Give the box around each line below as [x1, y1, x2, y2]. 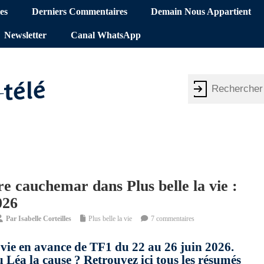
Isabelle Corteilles [18, 214, 71, 223]
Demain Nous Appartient [151, 6, 252, 18]
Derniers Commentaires [31, 6, 127, 18]
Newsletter [4, 30, 47, 41]
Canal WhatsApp [70, 30, 141, 41]
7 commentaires [151, 214, 194, 223]
